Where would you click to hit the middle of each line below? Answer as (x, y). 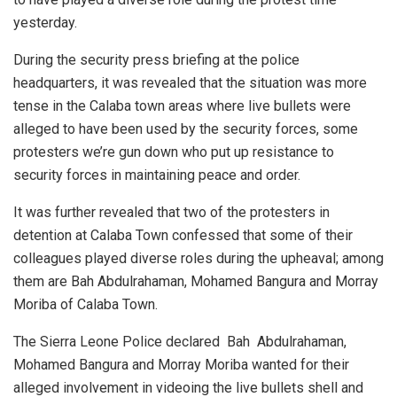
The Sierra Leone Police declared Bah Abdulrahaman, (180, 341)
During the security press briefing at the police (156, 59)
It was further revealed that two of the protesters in (171, 212)
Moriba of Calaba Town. (86, 304)
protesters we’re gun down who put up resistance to (174, 152)
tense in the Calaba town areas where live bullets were (182, 105)
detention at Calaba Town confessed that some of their (183, 235)
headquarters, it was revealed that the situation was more (190, 82)
